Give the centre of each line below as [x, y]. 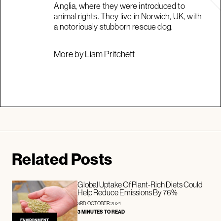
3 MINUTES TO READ [101, 212]
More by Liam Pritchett [94, 54]
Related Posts [62, 159]
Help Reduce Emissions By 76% [128, 192]
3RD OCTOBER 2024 [99, 203]
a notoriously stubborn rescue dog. [113, 26]
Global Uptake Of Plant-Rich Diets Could [140, 184]
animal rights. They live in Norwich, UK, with [128, 16]
